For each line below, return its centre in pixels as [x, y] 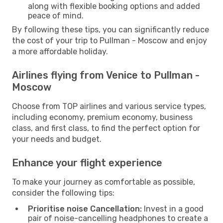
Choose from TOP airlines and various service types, [109, 106]
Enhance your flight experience [87, 163]
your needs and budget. [57, 139]
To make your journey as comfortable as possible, [104, 182]
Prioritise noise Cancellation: [85, 209]
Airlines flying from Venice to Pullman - [106, 75]
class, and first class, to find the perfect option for [106, 128]
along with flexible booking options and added [114, 6]
